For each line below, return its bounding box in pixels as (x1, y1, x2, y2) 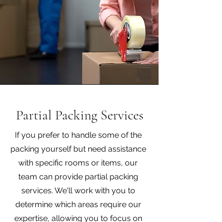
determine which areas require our (15, 200, 141, 209)
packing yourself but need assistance (10, 144, 146, 154)
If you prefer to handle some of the (14, 130, 142, 140)
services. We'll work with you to (21, 186, 135, 195)
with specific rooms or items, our (18, 158, 138, 167)
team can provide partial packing (18, 172, 138, 181)
